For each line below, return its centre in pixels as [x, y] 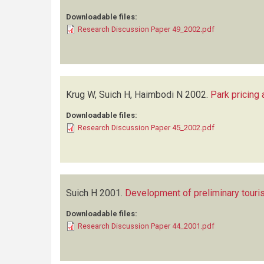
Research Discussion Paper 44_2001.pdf [146, 226]
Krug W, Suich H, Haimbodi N [124, 95]
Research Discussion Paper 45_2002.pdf [146, 128]
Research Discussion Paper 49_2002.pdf [146, 29]
